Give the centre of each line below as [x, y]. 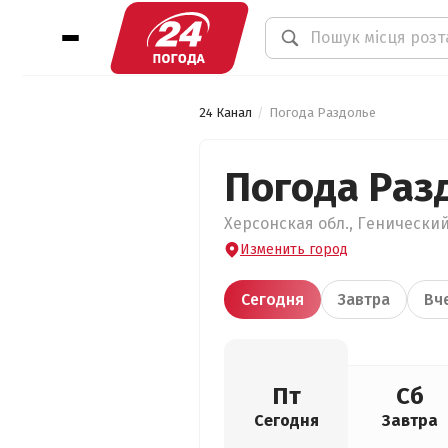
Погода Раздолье [322, 112]
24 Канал [225, 112]
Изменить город [294, 249]
